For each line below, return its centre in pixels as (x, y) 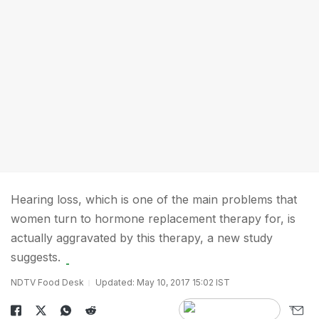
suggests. (36, 257)
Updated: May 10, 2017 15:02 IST (163, 282)
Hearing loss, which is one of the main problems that (154, 199)
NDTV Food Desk (47, 282)
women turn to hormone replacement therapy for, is (153, 219)
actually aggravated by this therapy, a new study (142, 238)
